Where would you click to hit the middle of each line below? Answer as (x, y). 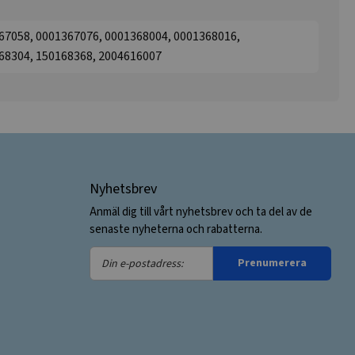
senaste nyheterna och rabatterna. (176, 229)
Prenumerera (272, 263)
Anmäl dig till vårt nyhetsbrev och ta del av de (200, 212)
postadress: (121, 299)
